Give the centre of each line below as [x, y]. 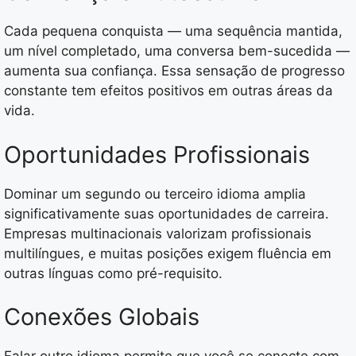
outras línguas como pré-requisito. [113, 273]
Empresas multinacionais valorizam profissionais [158, 233]
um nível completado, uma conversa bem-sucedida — [177, 51]
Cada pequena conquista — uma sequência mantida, [173, 31]
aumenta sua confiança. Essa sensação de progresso [174, 71]
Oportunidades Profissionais [157, 154]
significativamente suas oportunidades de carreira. [166, 213]
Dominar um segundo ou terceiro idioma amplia [155, 193]
